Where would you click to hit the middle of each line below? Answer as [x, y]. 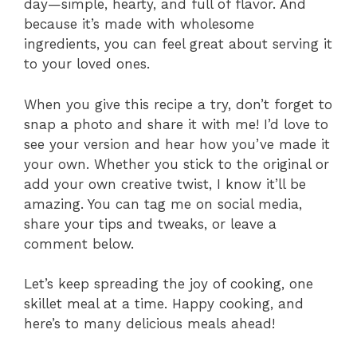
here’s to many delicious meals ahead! [149, 324]
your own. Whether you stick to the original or [177, 164]
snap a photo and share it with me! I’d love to [176, 124]
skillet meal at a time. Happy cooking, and [164, 304]
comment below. [79, 243]
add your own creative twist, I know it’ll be [165, 184]
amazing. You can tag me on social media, [163, 204]
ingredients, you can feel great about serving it [178, 44]
